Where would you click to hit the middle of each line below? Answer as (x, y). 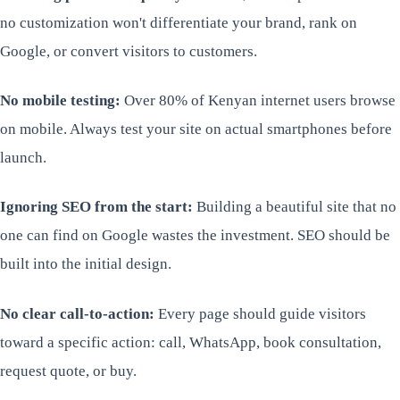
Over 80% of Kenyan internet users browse (258, 101)
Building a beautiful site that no (295, 207)
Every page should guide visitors (260, 313)
